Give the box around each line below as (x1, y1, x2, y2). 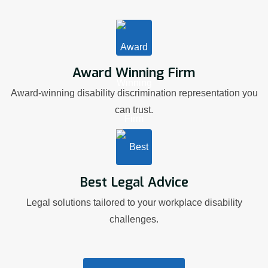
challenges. (109, 214, 159, 224)
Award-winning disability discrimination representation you (10, 87, 258, 98)
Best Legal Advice (80, 173, 188, 191)
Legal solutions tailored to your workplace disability (26, 197, 242, 208)
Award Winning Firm (72, 63, 196, 81)
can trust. (115, 104, 153, 115)
